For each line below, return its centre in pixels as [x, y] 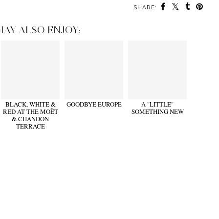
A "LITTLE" [158, 104]
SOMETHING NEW [157, 112]
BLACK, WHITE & [30, 104]
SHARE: [145, 8]
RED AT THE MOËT [30, 112]
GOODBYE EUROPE [94, 104]
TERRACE [30, 126]
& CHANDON [31, 119]
